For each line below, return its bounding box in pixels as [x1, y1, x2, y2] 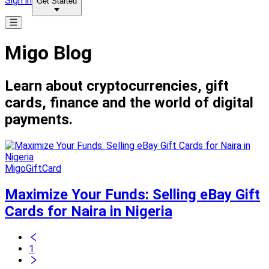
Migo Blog [5, 41, 92, 65]
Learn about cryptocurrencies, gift [5, 77, 229, 94]
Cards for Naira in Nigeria [5, 202, 172, 220]
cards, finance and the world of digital [5, 94, 253, 111]
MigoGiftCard [5, 162, 61, 174]
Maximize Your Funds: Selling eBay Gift [5, 186, 260, 203]
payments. [5, 110, 73, 128]
